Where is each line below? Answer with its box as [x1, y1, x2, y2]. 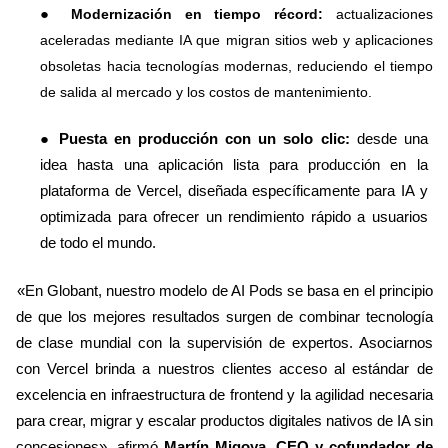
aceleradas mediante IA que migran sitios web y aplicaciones [40, 31, 433, 48]
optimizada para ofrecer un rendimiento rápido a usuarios [40, 208, 428, 226]
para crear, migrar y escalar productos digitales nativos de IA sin [15, 412, 433, 430]
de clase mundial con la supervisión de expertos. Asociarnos [15, 334, 433, 352]
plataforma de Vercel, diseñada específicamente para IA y [40, 182, 428, 200]
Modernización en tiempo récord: [70, 5, 336, 22]
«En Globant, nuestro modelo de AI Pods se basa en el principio [16, 282, 433, 300]
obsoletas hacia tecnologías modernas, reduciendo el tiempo [40, 57, 433, 74]
